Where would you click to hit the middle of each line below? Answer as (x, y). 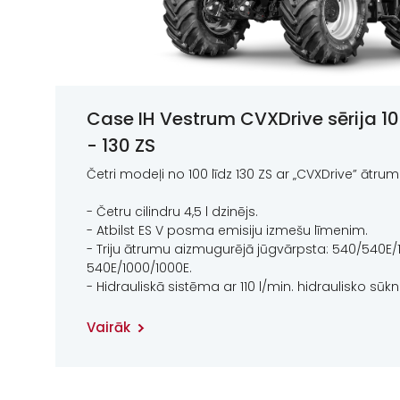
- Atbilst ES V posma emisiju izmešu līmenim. (227, 231)
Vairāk (108, 328)
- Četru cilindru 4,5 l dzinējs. (172, 212)
